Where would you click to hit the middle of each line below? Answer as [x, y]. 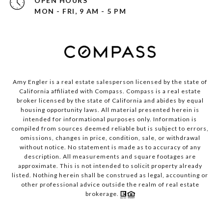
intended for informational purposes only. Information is [110, 119]
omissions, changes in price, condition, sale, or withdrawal [110, 138]
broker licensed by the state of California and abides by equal [110, 101]
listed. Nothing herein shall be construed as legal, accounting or [110, 175]
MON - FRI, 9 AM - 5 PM [80, 11]
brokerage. [103, 194]
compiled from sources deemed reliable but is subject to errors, [110, 129]
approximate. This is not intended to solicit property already [110, 166]
